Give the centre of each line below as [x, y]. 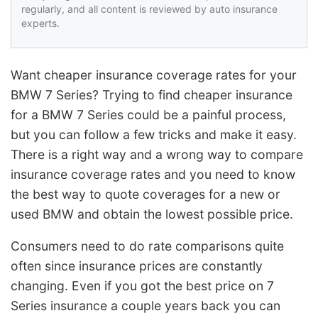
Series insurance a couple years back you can [146, 306]
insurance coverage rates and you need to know [153, 174]
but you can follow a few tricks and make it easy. [154, 134]
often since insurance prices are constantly [137, 266]
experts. [40, 23]
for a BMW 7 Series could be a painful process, [148, 114]
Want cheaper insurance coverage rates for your [154, 75]
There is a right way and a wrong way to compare [157, 154]
